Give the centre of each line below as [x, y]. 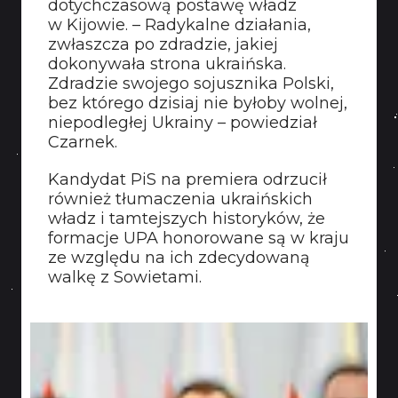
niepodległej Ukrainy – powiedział [183, 123]
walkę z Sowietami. [125, 277]
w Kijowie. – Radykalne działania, [179, 25]
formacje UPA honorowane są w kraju [199, 238]
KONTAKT [76, 13]
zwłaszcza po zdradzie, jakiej [163, 44]
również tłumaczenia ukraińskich [180, 199]
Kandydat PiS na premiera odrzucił [187, 179]
